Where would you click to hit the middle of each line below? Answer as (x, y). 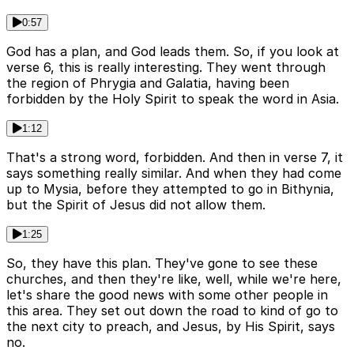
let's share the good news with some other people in (167, 295)
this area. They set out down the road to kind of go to (172, 311)
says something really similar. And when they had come (174, 173)
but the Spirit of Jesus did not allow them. (136, 205)
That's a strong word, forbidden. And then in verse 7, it (175, 158)
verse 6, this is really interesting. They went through (166, 68)
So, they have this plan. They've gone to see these (162, 264)
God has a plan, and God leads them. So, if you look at (173, 52)
